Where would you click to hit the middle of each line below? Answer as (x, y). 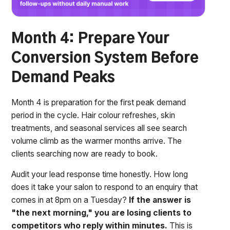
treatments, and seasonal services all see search (99, 128)
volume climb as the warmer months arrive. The (97, 141)
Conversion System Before (105, 58)
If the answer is (160, 200)
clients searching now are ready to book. (85, 154)
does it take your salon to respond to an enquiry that (105, 187)
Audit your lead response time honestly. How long (100, 175)
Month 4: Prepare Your (91, 39)
